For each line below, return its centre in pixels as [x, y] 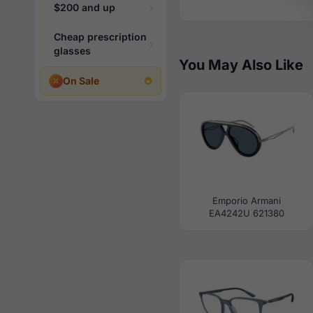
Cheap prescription [100, 37]
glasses [72, 51]
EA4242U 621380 [246, 213]
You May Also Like [241, 65]
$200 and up [85, 7]
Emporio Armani [246, 201]
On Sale [81, 81]
